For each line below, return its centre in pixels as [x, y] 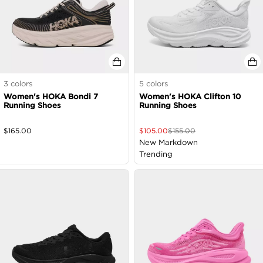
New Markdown [168, 142]
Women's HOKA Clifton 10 [190, 97]
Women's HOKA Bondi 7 [51, 97]
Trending [156, 154]
